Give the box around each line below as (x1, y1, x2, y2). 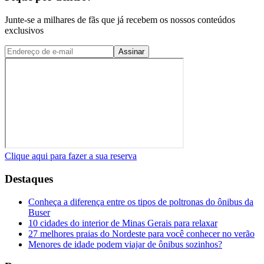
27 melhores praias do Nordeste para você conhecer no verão (28, 228, 255, 239)
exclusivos (5, 25, 44, 36)
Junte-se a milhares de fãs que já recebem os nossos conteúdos (5, 15, 235, 25)
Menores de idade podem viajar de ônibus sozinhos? (28, 239, 222, 249)
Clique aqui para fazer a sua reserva (5, 151, 137, 161)
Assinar (118, 47, 144, 57)
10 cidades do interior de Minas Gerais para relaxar (28, 217, 217, 228)
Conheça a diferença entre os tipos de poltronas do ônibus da (28, 196, 253, 207)
